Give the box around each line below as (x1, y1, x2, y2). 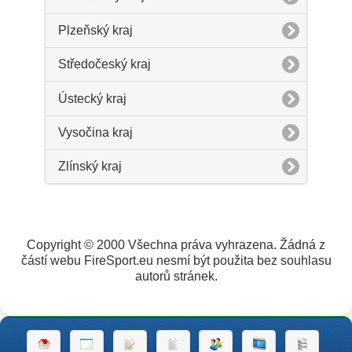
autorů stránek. (134, 269, 218, 283)
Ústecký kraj (57, 91, 126, 105)
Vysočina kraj (57, 125, 133, 139)
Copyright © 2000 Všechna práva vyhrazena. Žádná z (27, 237, 325, 251)
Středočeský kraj (57, 57, 151, 71)
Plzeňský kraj (57, 23, 133, 37)
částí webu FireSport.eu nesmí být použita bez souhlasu (20, 253, 332, 267)
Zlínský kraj (57, 159, 122, 174)
